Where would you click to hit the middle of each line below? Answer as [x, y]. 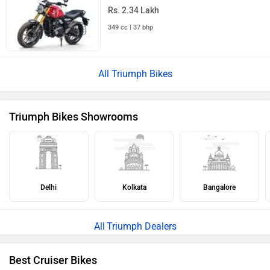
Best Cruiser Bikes [53, 260]
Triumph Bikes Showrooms [74, 117]
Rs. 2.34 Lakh [134, 11]
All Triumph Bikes [135, 74]
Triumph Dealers [141, 226]
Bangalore [220, 187]
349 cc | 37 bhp [131, 28]
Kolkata [134, 187]
